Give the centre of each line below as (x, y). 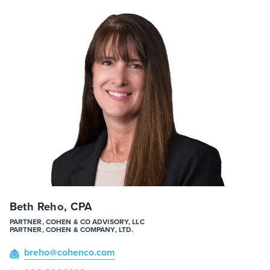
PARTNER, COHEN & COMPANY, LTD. (71, 230)
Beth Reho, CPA (51, 207)
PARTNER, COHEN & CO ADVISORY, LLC (77, 222)
